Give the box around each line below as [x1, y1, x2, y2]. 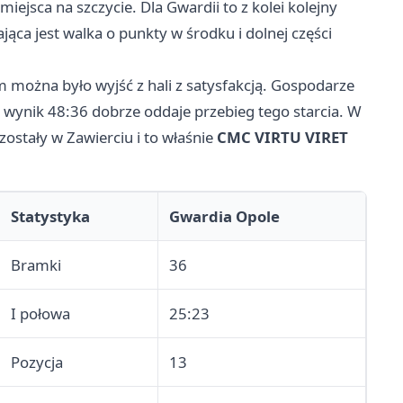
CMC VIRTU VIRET [217, 127, 348, 148]
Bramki [11, 255, 61, 276]
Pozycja [11, 352, 63, 373]
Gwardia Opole [169, 206, 280, 228]
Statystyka [11, 206, 90, 228]
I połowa [11, 303, 70, 325]
